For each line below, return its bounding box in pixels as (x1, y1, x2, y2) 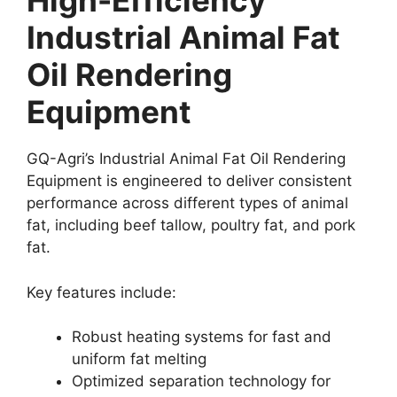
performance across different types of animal (27, 194, 348, 212)
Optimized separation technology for (72, 372, 331, 390)
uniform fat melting (72, 350, 206, 368)
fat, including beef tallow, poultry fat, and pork (27, 216, 355, 234)
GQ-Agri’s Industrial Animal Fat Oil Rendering (27, 150, 346, 167)
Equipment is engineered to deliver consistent (27, 172, 352, 190)
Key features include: (27, 283, 176, 301)
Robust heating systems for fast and (72, 328, 331, 346)
